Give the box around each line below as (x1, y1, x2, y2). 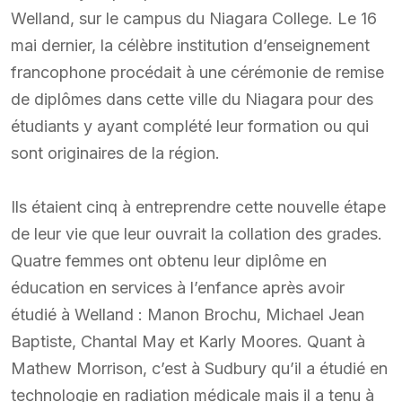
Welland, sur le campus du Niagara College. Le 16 (11, 8, 377, 28)
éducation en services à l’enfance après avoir (11, 277, 345, 297)
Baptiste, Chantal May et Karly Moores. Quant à (11, 331, 365, 351)
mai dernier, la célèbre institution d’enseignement (11, 35, 370, 55)
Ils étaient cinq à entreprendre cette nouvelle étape (11, 197, 386, 216)
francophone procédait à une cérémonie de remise (11, 62, 384, 82)
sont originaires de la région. (11, 143, 220, 162)
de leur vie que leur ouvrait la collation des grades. (11, 223, 382, 243)
